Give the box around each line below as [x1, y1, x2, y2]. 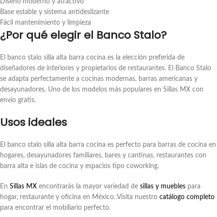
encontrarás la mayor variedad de [37, 183, 140, 190]
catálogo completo [159, 194, 215, 201]
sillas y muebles [140, 183, 186, 190]
